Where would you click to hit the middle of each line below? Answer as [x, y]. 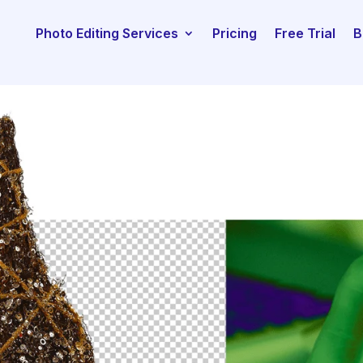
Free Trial [305, 33]
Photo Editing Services [107, 33]
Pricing [235, 33]
